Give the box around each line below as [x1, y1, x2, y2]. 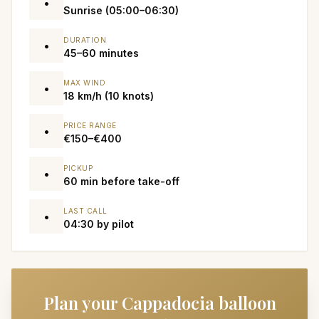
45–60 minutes [63, 46, 139, 59]
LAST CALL [63, 206, 108, 215]
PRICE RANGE [63, 120, 117, 130]
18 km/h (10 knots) [63, 89, 154, 102]
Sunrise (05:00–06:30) [63, 4, 179, 16]
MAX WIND [63, 78, 105, 87]
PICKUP [63, 163, 93, 172]
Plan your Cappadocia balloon [43, 291, 276, 314]
